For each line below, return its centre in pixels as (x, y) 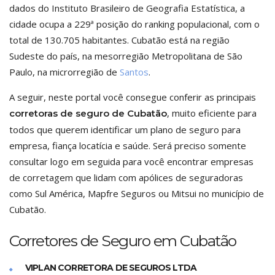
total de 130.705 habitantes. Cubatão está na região (119, 40)
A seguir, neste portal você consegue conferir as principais (133, 97)
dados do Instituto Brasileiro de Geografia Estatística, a (127, 8)
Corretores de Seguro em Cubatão (123, 241)
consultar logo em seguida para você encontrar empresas (131, 161)
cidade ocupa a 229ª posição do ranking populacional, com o (134, 24)
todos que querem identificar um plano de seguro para (125, 130)
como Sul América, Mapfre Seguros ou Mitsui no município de (137, 193)
